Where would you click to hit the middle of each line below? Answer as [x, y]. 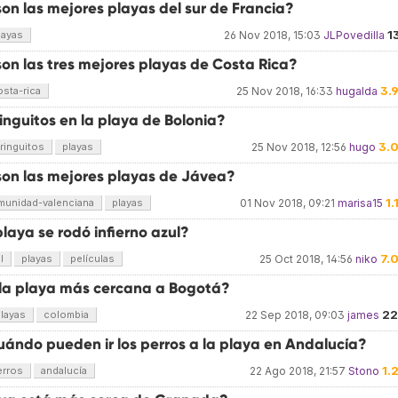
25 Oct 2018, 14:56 [306, 259]
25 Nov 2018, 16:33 [285, 91]
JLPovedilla [354, 35]
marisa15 [360, 203]
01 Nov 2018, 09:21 [287, 203]
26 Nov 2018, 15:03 [272, 35]
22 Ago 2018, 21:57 [298, 371]
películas [92, 259]
